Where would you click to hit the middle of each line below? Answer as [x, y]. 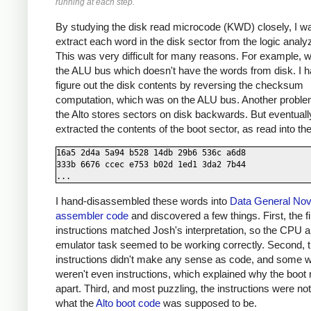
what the [76, 303]
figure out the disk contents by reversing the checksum [179, 85]
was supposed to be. [209, 303]
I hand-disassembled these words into [143, 201]
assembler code [92, 216]
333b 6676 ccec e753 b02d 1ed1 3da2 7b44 [151, 165]
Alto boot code [128, 303]
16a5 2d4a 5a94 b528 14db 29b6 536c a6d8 [151, 153]
